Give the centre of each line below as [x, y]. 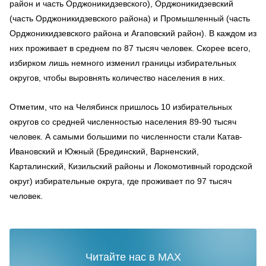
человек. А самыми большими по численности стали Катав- [126, 136]
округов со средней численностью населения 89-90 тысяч [123, 121]
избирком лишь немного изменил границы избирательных [123, 63]
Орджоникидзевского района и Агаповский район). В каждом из [133, 33]
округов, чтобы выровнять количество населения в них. [117, 77]
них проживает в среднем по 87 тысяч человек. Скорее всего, [130, 48]
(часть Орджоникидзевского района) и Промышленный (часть [130, 18]
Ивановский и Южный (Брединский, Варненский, [104, 151]
